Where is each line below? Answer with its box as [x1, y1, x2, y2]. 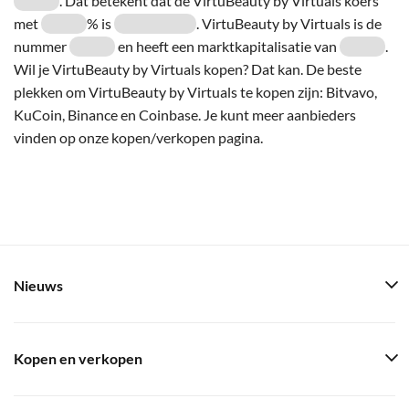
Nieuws [14, 278, 63, 294]
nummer [14, 37, 69, 55]
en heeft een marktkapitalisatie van [115, 37, 340, 55]
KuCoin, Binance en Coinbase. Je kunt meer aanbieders [14, 105, 356, 123]
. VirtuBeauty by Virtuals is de [196, 14, 382, 32]
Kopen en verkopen [14, 351, 142, 367]
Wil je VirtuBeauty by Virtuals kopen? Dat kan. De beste [14, 59, 362, 78]
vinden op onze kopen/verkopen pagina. [14, 128, 263, 146]
